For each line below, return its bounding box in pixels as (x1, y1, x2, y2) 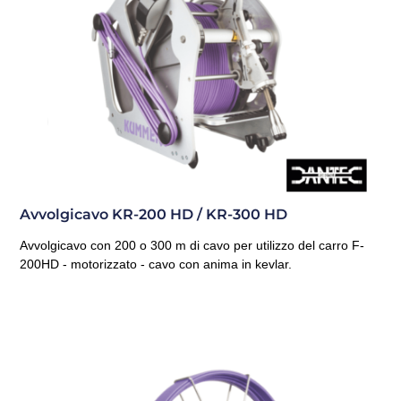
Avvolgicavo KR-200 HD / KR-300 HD (20, 205, 288, 223)
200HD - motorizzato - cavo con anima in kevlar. (20, 256, 293, 271)
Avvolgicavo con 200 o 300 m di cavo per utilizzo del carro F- (20, 237, 365, 252)
